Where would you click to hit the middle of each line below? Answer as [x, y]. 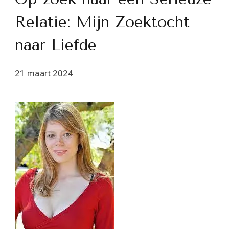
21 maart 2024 [44, 73]
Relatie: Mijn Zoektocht [102, 22]
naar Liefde [56, 45]
